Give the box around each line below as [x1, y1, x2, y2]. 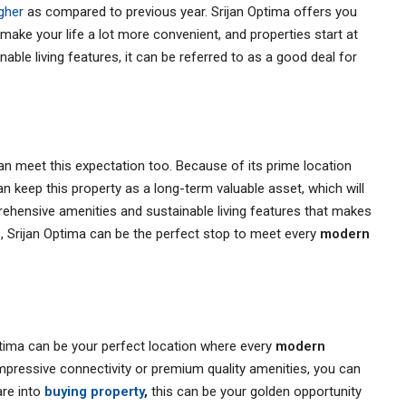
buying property [44, 382, 144, 400]
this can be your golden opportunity [151, 382, 362, 400]
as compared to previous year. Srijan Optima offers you [24, 3, 357, 20]
